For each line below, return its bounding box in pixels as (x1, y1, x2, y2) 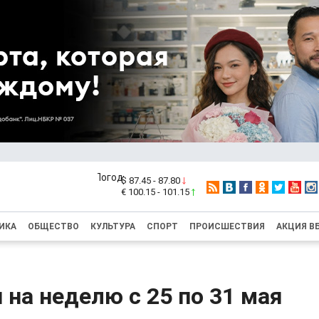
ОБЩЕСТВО (28, 221, 79, 231)
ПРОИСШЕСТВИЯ (189, 221, 265, 231)
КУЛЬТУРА (90, 221, 135, 231)
